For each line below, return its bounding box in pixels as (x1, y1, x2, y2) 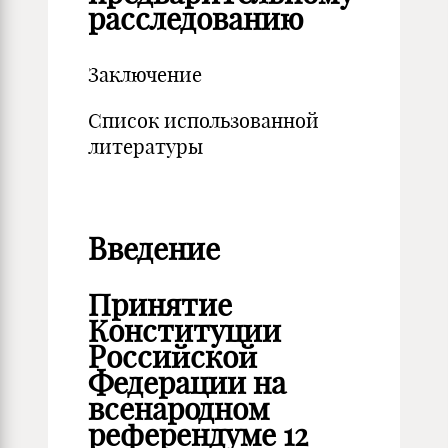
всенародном (88, 390, 269, 428)
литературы (88, 134, 203, 159)
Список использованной (88, 108, 319, 133)
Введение (88, 230, 220, 268)
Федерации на (88, 364, 286, 402)
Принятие (88, 286, 232, 324)
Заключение (88, 62, 202, 87)
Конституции (88, 312, 281, 350)
